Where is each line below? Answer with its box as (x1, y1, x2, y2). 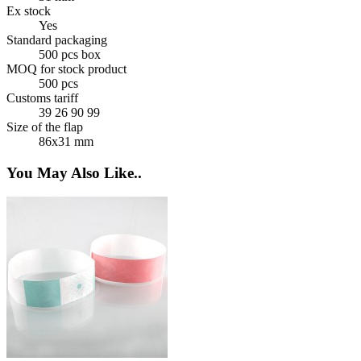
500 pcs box (39, 47, 101, 61)
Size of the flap (6, 119, 83, 134)
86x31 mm (39, 134, 93, 148)
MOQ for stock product (6, 61, 127, 76)
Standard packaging (6, 32, 107, 47)
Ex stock (6, 3, 51, 18)
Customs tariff (6, 90, 78, 105)
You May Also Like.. (6, 164, 142, 181)
